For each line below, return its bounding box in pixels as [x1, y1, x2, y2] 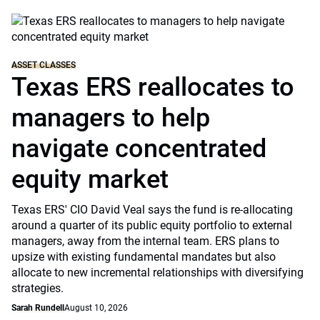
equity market [11, 164, 169, 194]
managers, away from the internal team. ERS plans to [11, 234, 279, 248]
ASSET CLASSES [11, 60, 76, 70]
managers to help [11, 103, 210, 133]
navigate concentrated [11, 134, 266, 164]
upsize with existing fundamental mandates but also [11, 250, 276, 264]
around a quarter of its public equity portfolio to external [11, 219, 292, 232]
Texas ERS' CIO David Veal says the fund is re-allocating [11, 203, 293, 216]
